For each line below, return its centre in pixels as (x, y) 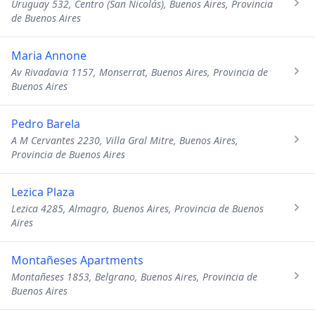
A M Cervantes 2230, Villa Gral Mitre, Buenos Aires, (125, 140)
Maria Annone (49, 56)
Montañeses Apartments (77, 260)
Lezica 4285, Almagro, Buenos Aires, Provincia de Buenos (137, 208)
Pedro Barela (46, 124)
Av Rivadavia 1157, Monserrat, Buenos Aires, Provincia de (140, 72)
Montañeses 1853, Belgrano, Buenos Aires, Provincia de (134, 277)
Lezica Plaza (43, 192)
